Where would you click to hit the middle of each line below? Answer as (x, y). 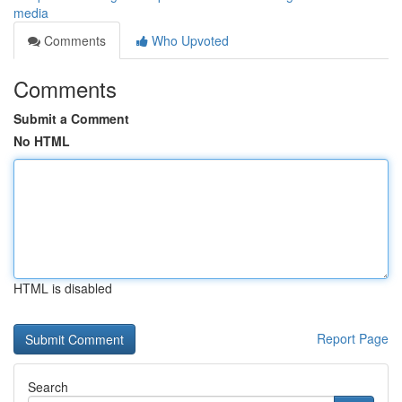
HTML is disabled (63, 288)
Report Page (353, 338)
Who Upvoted (188, 40)
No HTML (42, 141)
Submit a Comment (71, 118)
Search (48, 387)
